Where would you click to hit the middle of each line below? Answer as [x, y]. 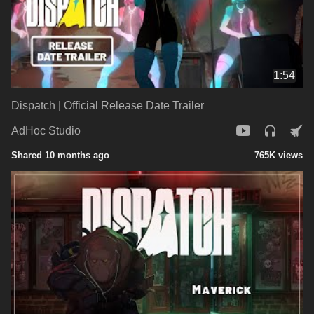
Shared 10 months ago [60, 155]
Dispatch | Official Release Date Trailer [108, 105]
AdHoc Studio [46, 131]
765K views [279, 155]
